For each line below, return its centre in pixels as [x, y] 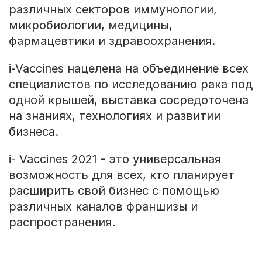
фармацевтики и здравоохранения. [112, 41]
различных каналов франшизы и [103, 206]
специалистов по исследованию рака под [130, 84]
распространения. [62, 222]
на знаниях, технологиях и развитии [114, 116]
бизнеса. [33, 131]
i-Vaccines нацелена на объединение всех [128, 68]
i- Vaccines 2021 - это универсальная [115, 159]
